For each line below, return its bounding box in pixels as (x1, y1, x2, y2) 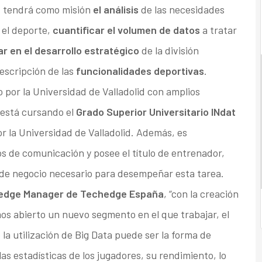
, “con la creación (163, 187, 239, 201)
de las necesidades (138, 3, 225, 16)
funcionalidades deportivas (75, 64, 204, 78)
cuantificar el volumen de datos (52, 23, 202, 37)
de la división (139, 44, 199, 57)
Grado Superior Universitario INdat (75, 105, 236, 119)
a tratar (202, 23, 237, 37)
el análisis (92, 3, 139, 16)
